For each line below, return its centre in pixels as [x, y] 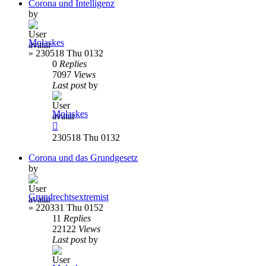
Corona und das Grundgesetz [83, 157]
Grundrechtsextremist [69, 197]
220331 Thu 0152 [69, 207]
